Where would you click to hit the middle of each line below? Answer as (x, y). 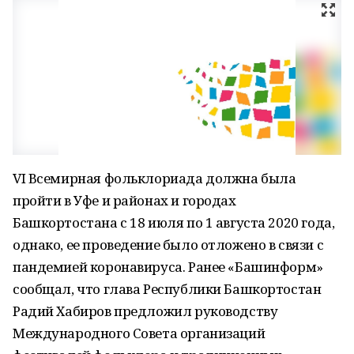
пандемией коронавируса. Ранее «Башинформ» (168, 267)
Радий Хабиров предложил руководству (145, 311)
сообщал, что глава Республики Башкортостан (167, 289)
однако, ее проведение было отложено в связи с (168, 245)
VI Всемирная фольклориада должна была (154, 178)
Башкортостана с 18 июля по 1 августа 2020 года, (174, 222)
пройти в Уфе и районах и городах (124, 200)
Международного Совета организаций (139, 333)
